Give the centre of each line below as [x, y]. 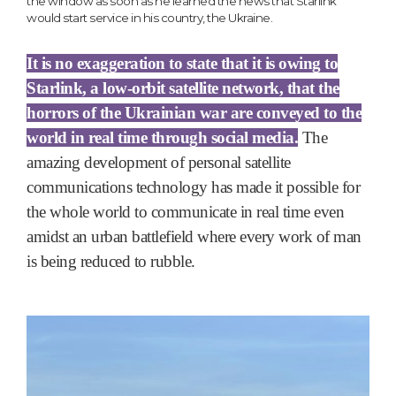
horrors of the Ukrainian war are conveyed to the [194, 113]
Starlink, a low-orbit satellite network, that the [183, 88]
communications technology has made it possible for [193, 187]
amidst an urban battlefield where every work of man [194, 237]
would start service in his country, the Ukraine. [149, 18]
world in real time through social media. [162, 138]
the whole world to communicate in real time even [185, 212]
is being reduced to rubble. [111, 262]
